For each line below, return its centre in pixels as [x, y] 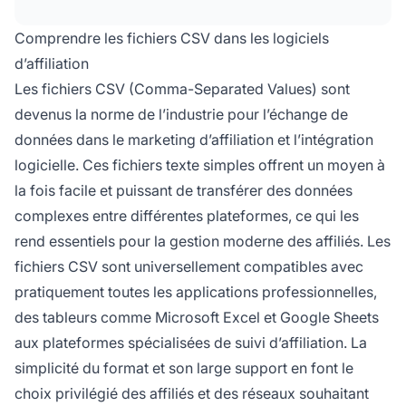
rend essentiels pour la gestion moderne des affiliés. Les [203, 241]
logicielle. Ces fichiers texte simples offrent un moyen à [200, 164]
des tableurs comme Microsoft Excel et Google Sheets [197, 317]
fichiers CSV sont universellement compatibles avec [189, 266]
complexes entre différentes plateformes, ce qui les [187, 215]
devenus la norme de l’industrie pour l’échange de [181, 114]
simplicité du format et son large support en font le [184, 367]
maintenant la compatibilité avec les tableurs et [201, 50]
